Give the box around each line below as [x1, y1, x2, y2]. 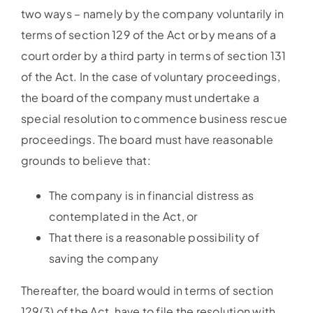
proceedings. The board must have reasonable [20, 132, 274, 147]
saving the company [48, 251, 159, 266]
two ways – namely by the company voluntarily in [20, 6, 284, 22]
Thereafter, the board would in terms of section [20, 283, 274, 298]
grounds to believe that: [20, 153, 151, 168]
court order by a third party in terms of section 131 [20, 48, 286, 64]
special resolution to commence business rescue [20, 111, 288, 126]
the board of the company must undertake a [20, 90, 259, 105]
